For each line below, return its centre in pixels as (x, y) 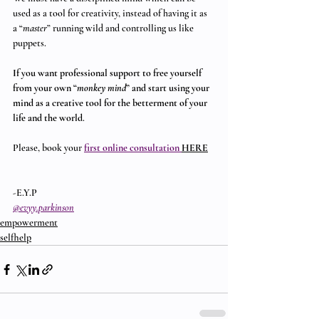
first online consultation (133, 148)
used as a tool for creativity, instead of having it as (111, 13)
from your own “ (45, 88)
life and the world (48, 118)
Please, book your (48, 148)
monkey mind (101, 88)
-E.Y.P (25, 193)
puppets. (30, 43)
